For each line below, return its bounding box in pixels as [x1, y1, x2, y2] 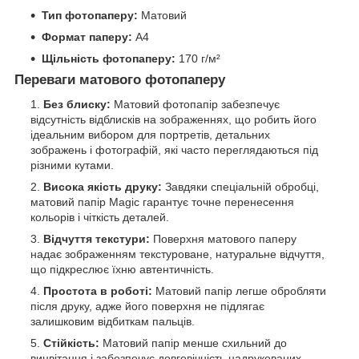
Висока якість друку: [43, 179, 162, 193]
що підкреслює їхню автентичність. [30, 262, 214, 276]
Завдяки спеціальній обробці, [162, 179, 319, 193]
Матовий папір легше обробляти [152, 284, 326, 297]
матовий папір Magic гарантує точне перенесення [30, 195, 294, 208]
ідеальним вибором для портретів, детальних [30, 127, 270, 141]
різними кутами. [30, 158, 114, 171]
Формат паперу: [42, 30, 132, 44]
